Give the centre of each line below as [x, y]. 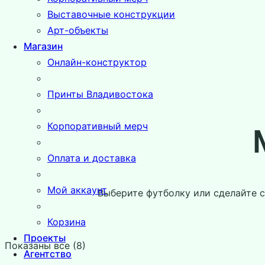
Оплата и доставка [92, 158]
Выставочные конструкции [111, 14]
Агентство [48, 253]
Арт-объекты [78, 30]
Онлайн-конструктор [97, 62]
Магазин [43, 46]
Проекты [45, 237]
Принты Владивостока [100, 94]
